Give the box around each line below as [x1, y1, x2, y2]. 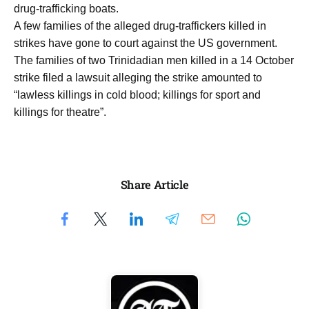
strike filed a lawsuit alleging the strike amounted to [14, 71, 262, 83]
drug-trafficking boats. [14, 2, 119, 14]
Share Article [120, 177, 189, 192]
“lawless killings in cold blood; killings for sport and [14, 88, 261, 101]
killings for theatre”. [14, 106, 106, 118]
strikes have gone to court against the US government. [14, 37, 277, 49]
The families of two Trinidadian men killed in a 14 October [14, 54, 294, 66]
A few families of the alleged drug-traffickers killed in [14, 19, 266, 32]
